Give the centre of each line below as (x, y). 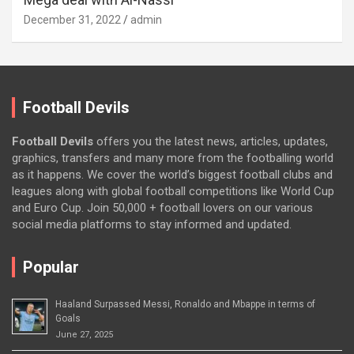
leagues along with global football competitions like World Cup (173, 191)
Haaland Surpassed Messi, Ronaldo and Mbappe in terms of (185, 304)
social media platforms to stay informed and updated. (152, 224)
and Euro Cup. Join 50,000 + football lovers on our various (162, 207)
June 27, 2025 (84, 334)
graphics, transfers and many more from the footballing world (173, 158)
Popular (51, 267)
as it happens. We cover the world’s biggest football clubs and (172, 174)
